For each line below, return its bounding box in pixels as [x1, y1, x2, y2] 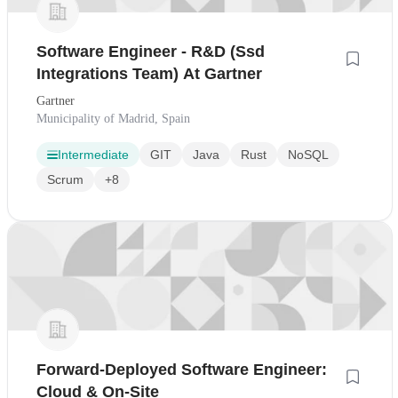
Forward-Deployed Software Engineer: [36, 361, 327, 379]
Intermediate [58, 147, 129, 163]
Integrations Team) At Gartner [36, 65, 262, 84]
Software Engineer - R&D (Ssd [36, 43, 265, 61]
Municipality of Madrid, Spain [36, 112, 190, 126]
